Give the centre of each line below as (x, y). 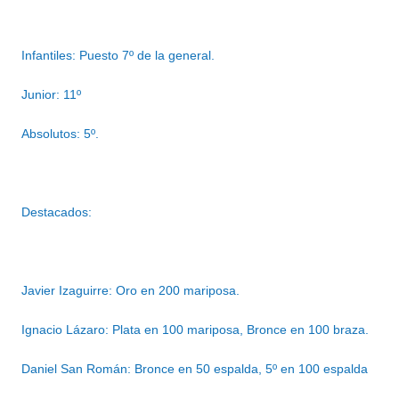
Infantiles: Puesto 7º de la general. (118, 56)
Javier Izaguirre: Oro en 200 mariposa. (130, 291)
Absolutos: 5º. (60, 134)
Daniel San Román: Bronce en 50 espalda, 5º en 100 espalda (195, 369)
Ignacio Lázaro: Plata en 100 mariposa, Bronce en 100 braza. (195, 330)
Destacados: (57, 212)
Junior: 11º (51, 95)
